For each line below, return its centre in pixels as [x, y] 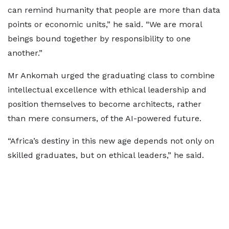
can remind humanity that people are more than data [114, 10]
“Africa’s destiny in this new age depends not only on [111, 141]
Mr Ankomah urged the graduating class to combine [111, 75]
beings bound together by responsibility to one [99, 39]
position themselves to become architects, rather [105, 104]
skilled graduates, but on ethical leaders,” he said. [106, 155]
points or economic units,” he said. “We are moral [105, 24]
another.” [25, 53]
